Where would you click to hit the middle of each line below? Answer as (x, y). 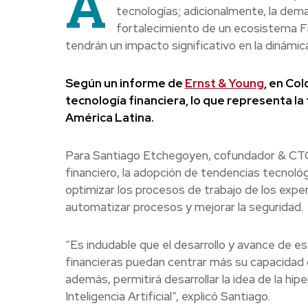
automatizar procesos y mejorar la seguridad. (184, 207)
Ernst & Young (224, 84)
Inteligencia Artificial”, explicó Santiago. (167, 297)
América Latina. (109, 118)
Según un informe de (125, 84)
